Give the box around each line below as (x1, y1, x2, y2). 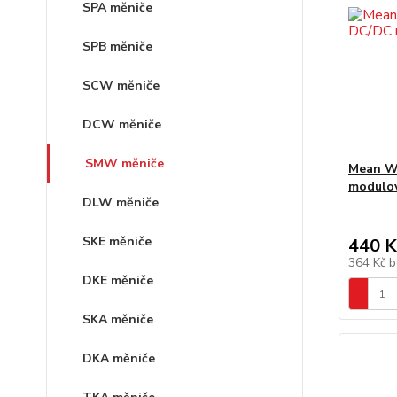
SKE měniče (82, 233, 152, 250)
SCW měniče (82, 77, 160, 94)
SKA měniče (82, 311, 153, 328)
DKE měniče (82, 272, 153, 289)
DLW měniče (82, 194, 159, 211)
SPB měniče (82, 38, 152, 55)
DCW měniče (82, 116, 161, 133)
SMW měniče (85, 155, 164, 172)
